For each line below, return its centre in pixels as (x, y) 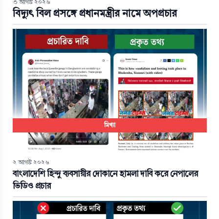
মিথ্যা (109, 125)
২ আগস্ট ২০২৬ (31, 163)
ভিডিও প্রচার (32, 186)
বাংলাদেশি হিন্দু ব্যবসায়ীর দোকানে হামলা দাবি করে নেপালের (105, 174)
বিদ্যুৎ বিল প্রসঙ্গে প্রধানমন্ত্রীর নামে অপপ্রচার (95, 13)
